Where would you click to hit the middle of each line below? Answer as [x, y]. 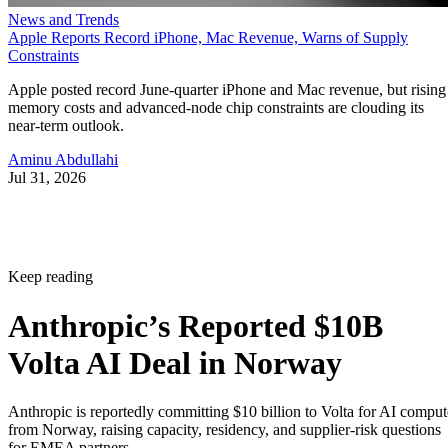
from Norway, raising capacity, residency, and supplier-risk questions [224, 430]
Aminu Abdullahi [63, 160]
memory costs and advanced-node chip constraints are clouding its [216, 108]
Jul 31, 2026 [47, 178]
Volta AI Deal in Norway [175, 362]
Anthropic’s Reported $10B [195, 325]
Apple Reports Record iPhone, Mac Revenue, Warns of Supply [208, 38]
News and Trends [63, 20]
